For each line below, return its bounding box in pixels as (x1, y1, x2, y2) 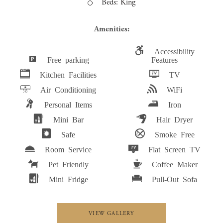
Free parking (47, 55, 90, 63)
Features (151, 55, 178, 63)
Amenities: (94, 23, 129, 34)
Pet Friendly (48, 159, 89, 168)
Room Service (45, 144, 92, 153)
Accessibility (154, 46, 195, 55)
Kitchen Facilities (40, 70, 97, 78)
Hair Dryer (156, 114, 193, 123)
